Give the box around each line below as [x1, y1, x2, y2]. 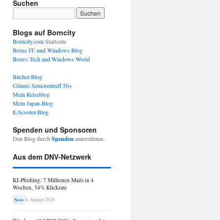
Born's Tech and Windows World [13, 55, 90, 63]
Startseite [44, 37, 66, 45]
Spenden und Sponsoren [13, 125, 97, 135]
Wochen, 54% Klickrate [13, 184, 67, 191]
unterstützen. [74, 135, 105, 142]
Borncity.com [13, 37, 44, 45]
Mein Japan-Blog [13, 99, 53, 107]
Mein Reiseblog [13, 90, 50, 98]
